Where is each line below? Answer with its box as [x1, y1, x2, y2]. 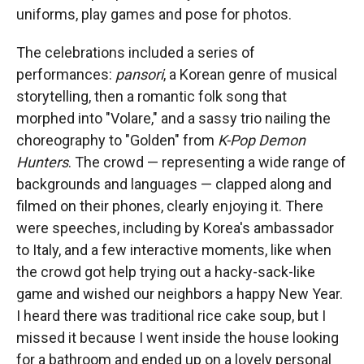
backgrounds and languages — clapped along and [16, 175, 331, 193]
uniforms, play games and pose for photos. [16, 6, 292, 23]
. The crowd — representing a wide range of [68, 154, 346, 171]
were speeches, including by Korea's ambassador [16, 219, 334, 236]
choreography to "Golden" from [16, 132, 218, 149]
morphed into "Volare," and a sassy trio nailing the [16, 110, 331, 127]
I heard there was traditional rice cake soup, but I [16, 307, 326, 324]
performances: [16, 66, 115, 83]
